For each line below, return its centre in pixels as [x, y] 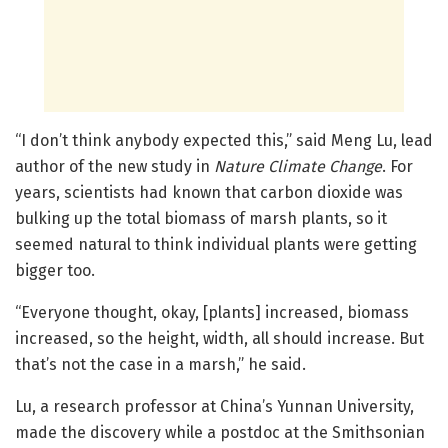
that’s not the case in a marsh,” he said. [160, 365]
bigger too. [55, 271]
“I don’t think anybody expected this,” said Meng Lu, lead [224, 141]
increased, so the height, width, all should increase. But [219, 339]
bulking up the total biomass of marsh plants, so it [201, 219]
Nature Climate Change [298, 167]
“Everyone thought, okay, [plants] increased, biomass [212, 313]
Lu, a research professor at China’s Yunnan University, [214, 407]
